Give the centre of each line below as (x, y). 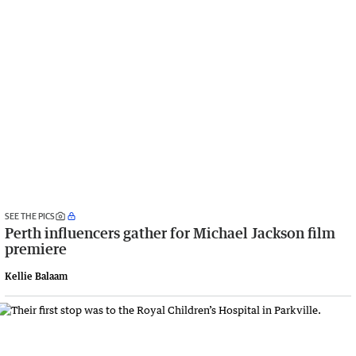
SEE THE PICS (30, 216)
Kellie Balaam (36, 277)
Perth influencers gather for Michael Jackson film (170, 233)
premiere (36, 249)
